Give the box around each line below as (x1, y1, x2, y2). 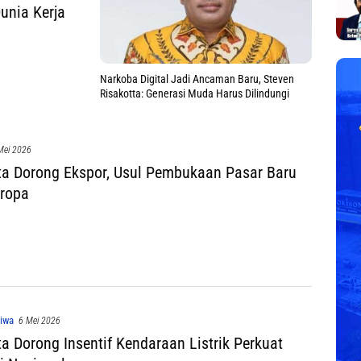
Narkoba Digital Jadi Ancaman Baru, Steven (100, 72, 294, 85)
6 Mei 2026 (18, 314, 60, 326)
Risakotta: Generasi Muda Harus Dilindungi (100, 86, 289, 100)
